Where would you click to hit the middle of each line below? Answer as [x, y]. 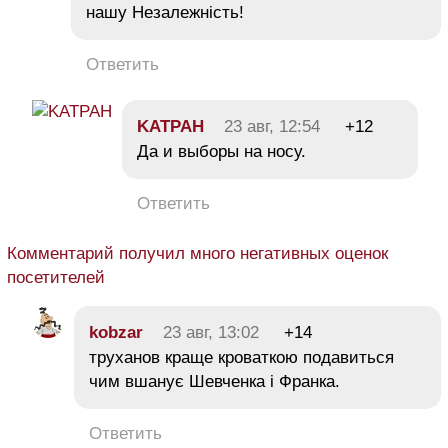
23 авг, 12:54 [272, 126]
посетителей [56, 277]
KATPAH [170, 126]
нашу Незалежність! [165, 12]
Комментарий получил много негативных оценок [197, 253]
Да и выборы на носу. [221, 151]
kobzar [116, 332]
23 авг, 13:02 [211, 332]
